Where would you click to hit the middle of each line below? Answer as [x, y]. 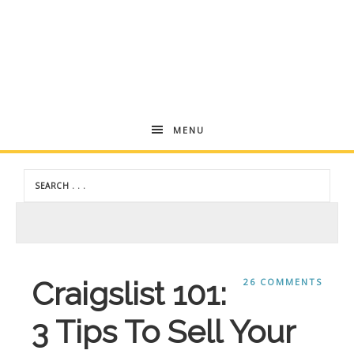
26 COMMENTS [283, 281]
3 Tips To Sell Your [163, 331]
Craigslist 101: [129, 293]
